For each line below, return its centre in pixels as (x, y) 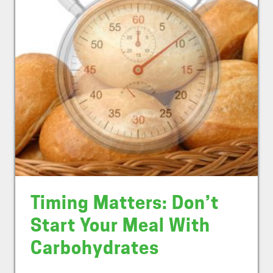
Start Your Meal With (120, 225)
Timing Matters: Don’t (125, 203)
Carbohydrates (95, 248)
